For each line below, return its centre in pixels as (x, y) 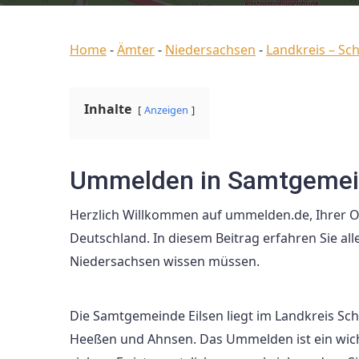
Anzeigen (166, 110)
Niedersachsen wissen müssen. (165, 261)
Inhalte (108, 109)
